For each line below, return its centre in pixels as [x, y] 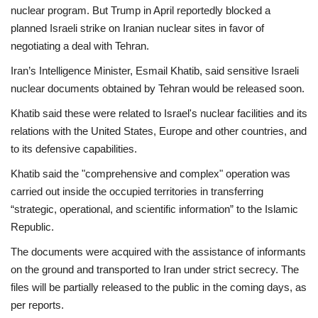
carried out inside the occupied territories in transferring [137, 191]
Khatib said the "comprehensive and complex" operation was [150, 173]
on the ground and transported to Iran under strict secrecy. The [155, 269]
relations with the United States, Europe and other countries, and [159, 131]
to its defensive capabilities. [74, 148]
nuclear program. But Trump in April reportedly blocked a [141, 10]
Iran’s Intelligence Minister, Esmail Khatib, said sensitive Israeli [155, 70]
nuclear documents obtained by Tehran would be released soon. [158, 88]
